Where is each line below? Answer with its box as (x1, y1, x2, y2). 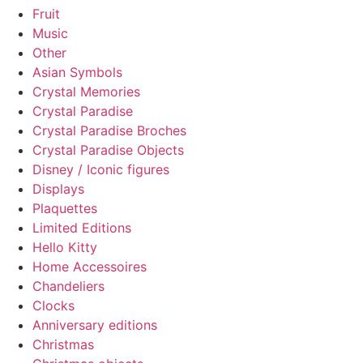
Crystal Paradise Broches (32, 122, 186, 139)
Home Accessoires (32, 258, 147, 275)
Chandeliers (32, 277, 105, 294)
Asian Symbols (32, 63, 122, 80)
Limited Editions (32, 219, 131, 236)
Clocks (32, 297, 75, 314)
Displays (32, 180, 84, 197)
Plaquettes (32, 199, 97, 216)
